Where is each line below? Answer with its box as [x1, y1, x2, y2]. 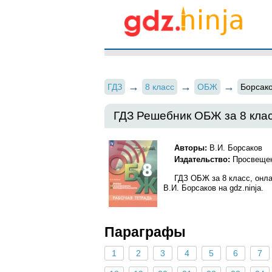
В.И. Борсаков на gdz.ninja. [163, 183, 263, 192]
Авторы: [174, 143, 208, 152]
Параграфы [104, 224, 186, 240]
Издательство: [174, 155, 233, 164]
